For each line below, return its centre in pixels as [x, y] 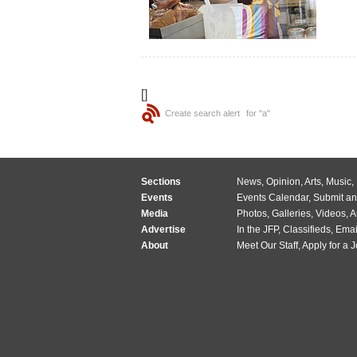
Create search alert [202, 113]
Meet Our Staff [267, 245]
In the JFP [257, 229]
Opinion [283, 182]
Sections [161, 182]
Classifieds [307, 229]
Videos [331, 214]
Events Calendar [273, 198]
